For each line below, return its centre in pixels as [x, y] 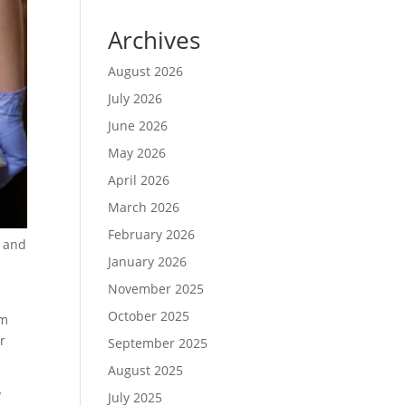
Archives [155, 39]
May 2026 [137, 152]
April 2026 [139, 179]
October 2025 [149, 315]
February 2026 [152, 234]
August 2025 [146, 370]
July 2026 [135, 98]
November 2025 [156, 288]
